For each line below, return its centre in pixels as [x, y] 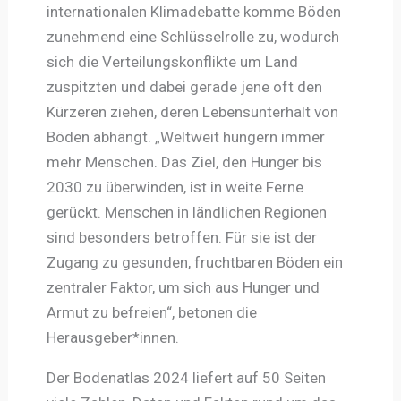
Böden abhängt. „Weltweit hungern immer [185, 137]
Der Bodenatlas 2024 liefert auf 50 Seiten [186, 377]
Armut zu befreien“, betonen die [151, 312]
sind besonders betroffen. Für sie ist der [181, 237]
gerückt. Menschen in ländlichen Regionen [186, 212]
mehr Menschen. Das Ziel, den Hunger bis [184, 162]
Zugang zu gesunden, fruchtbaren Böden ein [194, 262]
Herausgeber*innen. [112, 337]
